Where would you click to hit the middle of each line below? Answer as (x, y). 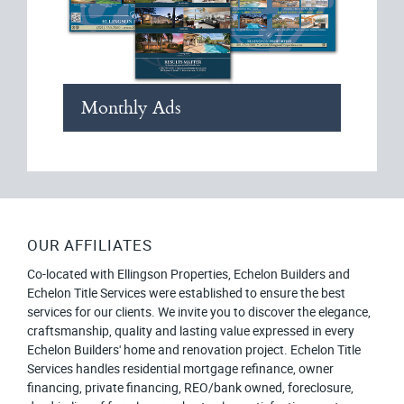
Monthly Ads (131, 108)
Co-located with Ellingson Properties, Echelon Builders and (188, 274)
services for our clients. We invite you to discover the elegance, (199, 312)
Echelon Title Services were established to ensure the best (186, 293)
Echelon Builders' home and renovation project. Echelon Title (194, 350)
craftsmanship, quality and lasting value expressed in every (191, 331)
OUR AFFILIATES (90, 245)
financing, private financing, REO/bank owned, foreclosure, (190, 388)
